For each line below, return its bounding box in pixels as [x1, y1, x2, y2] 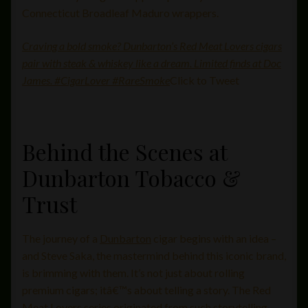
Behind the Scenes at [22, 137, 227, 167]
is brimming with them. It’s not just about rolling [22, 265, 245, 279]
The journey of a [22, 231, 100, 245]
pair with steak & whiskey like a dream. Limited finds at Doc [22, 56, 281, 70]
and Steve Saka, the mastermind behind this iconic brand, [22, 248, 286, 262]
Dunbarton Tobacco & [22, 163, 241, 193]
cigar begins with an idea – [151, 231, 276, 245]
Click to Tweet [170, 74, 241, 87]
